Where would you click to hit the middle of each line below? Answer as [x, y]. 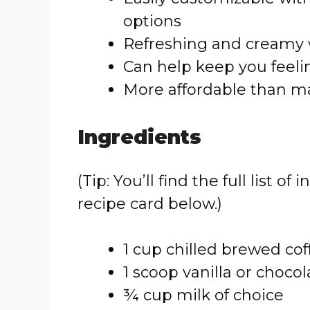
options [152, 21]
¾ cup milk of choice [203, 295]
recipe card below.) [150, 204]
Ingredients [139, 137]
